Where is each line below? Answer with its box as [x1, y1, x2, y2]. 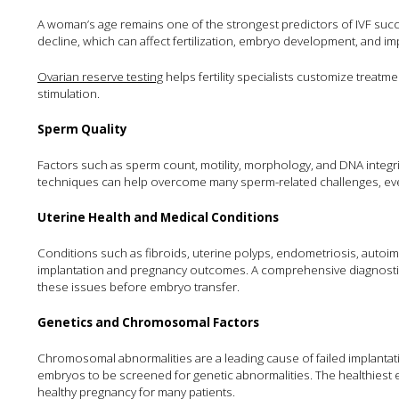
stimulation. [37, 85, 100, 102]
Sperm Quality [37, 121, 127, 137]
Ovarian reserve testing [37, 69, 163, 85]
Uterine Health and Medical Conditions [37, 209, 279, 225]
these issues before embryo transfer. [37, 279, 240, 295]
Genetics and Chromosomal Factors [37, 314, 259, 330]
